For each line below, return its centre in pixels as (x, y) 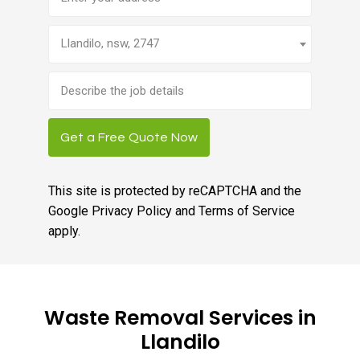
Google (70, 211)
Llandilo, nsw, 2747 (110, 43)
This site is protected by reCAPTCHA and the (174, 191)
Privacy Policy (131, 211)
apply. (64, 231)
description (82, 121)
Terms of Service (246, 211)
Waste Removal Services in (180, 318)
